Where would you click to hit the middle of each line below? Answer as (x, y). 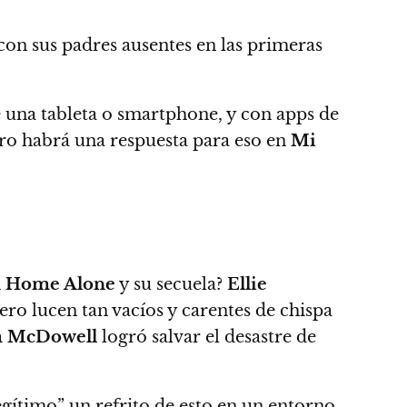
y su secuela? (169, 284)
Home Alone (60, 284)
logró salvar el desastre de (207, 337)
